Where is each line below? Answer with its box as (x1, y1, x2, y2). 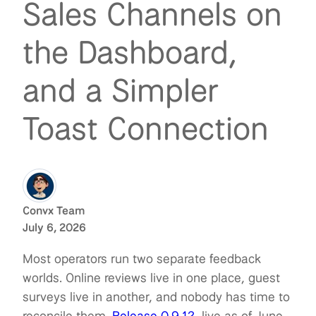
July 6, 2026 (23, 220, 86, 236)
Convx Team (23, 203, 85, 219)
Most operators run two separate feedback (23, 250, 261, 267)
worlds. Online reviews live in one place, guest (23, 269, 280, 286)
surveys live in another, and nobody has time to (23, 288, 290, 305)
